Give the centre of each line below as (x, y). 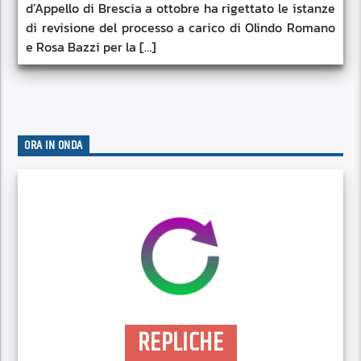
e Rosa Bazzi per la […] (91, 47)
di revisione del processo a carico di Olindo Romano (180, 28)
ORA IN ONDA (54, 146)
